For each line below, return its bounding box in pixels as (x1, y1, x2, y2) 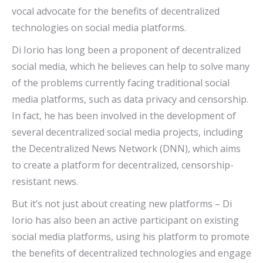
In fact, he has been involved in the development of (12, 109, 236, 123)
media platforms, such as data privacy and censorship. (12, 93, 248, 106)
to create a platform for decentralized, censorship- (12, 159, 234, 172)
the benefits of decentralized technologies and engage (12, 247, 251, 260)
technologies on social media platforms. (12, 21, 186, 35)
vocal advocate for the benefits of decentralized (12, 5, 220, 18)
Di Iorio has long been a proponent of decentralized (12, 43, 241, 57)
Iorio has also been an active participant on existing (12, 214, 239, 227)
